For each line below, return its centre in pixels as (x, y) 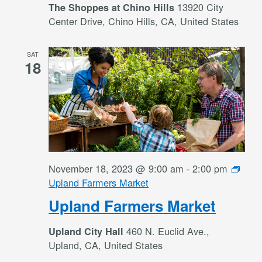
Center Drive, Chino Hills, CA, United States (144, 21)
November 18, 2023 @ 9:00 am (116, 168)
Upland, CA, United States (106, 245)
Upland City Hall (88, 231)
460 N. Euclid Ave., (168, 231)
